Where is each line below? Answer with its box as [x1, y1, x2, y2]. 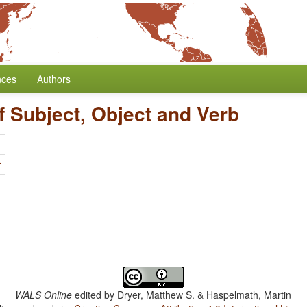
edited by [72, 288, 118, 302]
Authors [37, 72, 71, 86]
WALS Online [15, 288, 73, 302]
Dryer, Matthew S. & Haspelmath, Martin [117, 288, 292, 302]
